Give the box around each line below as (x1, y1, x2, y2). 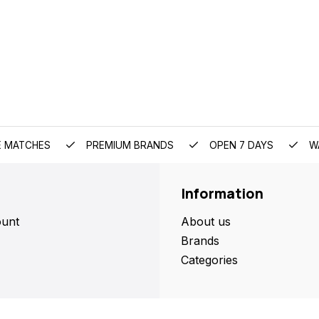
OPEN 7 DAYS (206, 140, 273, 151)
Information (181, 184, 263, 203)
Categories (181, 253, 238, 267)
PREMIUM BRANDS (83, 140, 174, 151)
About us (181, 214, 231, 229)
